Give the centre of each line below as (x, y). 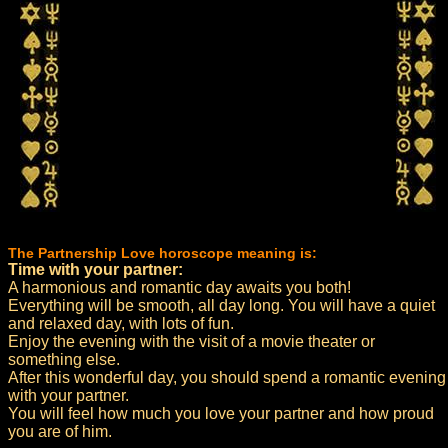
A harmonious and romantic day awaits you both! (179, 287)
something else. (64, 359)
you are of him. (60, 431)
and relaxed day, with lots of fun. (121, 323)
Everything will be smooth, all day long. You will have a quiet (221, 305)
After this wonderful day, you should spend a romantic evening (227, 377)
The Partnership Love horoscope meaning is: (162, 253)
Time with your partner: (95, 269)
